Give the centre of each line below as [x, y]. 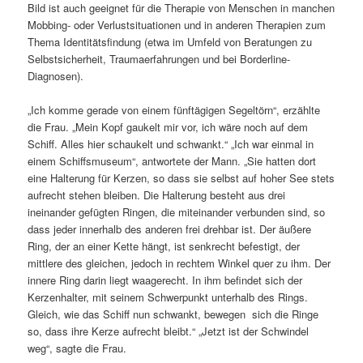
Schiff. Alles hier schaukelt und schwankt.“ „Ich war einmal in [171, 144]
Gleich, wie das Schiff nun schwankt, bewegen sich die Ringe [173, 314]
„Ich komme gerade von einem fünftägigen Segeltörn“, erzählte [174, 110]
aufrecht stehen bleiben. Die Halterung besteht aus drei [157, 195]
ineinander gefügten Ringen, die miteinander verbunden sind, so [177, 212]
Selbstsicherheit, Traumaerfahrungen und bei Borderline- [159, 58]
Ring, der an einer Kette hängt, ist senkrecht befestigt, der [164, 246]
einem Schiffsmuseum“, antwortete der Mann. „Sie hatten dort [172, 161]
